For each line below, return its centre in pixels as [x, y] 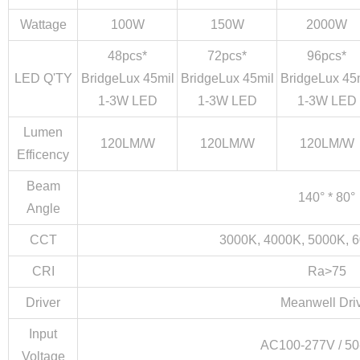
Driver [43, 303]
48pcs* [127, 56]
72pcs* [227, 56]
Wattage [43, 25]
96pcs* [327, 56]
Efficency [43, 155]
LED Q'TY [43, 78]
